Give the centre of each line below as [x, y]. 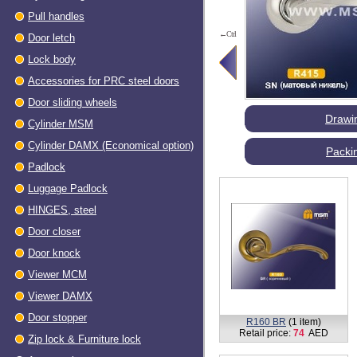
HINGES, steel [62, 210]
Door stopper [57, 318]
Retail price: [266, 333]
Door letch [51, 38]
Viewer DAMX [60, 296]
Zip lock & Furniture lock [84, 339]
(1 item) [304, 322]
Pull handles [56, 16]
